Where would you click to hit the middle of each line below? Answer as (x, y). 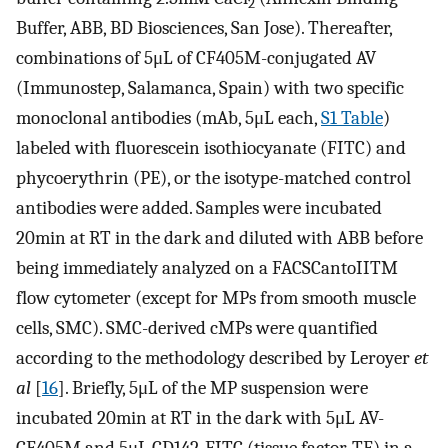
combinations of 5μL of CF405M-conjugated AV (196, 58)
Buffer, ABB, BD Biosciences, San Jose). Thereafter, (204, 28)
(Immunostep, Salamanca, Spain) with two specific (210, 88)
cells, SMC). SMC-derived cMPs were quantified (197, 328)
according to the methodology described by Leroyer (215, 358)
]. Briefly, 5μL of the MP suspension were (213, 388)
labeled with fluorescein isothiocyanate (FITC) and (211, 148)
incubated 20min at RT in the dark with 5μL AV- (200, 418)
